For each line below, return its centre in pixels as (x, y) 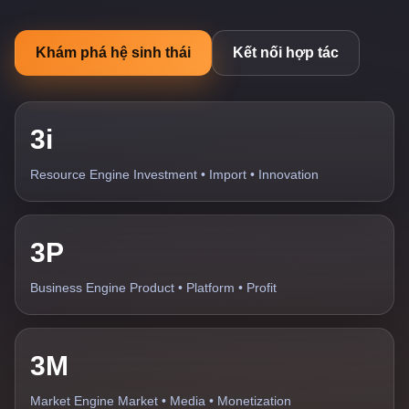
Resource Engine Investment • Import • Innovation (174, 174)
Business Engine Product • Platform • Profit (153, 288)
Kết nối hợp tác (286, 52)
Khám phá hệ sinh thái (113, 52)
